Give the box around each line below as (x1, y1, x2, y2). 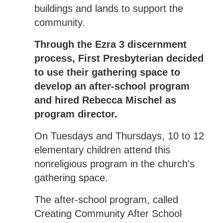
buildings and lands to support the (34, 2, 183, 14)
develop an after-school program (34, 80, 190, 92)
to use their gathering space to (34, 66, 180, 78)
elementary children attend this (34, 144, 170, 155)
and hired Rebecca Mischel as (34, 94, 176, 106)
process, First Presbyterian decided (34, 52, 204, 64)
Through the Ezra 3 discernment (34, 38, 187, 50)
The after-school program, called (34, 194, 178, 205)
